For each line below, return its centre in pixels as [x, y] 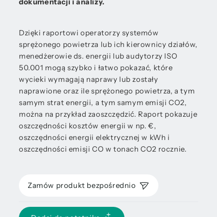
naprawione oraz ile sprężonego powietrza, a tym [107, 91]
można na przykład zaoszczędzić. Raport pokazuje [108, 114]
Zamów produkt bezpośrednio [82, 185]
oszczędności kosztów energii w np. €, [88, 126]
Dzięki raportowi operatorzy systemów [89, 33]
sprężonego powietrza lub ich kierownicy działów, [108, 44]
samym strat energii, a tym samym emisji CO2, [103, 102]
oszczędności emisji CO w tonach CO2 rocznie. [103, 149]
